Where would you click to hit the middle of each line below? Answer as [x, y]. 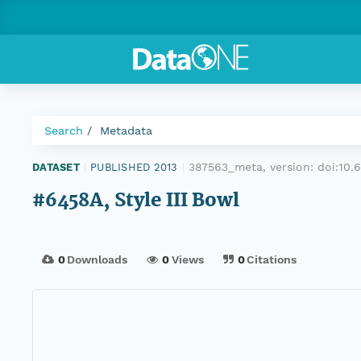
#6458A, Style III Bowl [136, 201]
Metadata [126, 131]
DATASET [56, 167]
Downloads [98, 260]
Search [64, 131]
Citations [272, 260]
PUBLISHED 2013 [134, 167]
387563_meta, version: [253, 167]
